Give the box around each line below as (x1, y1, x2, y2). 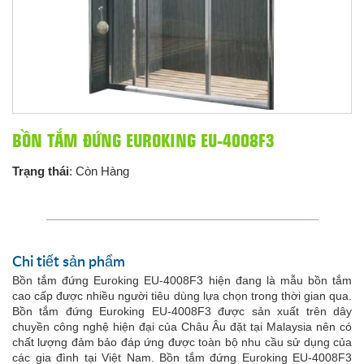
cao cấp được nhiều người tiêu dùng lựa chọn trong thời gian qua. (12, 289, 352, 302)
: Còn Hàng (69, 164, 129, 178)
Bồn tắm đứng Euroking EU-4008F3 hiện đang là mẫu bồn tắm (12, 274, 352, 287)
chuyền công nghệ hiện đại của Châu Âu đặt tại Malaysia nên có (12, 320, 352, 333)
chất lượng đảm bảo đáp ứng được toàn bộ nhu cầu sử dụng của (12, 336, 352, 349)
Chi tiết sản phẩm (12, 255, 125, 270)
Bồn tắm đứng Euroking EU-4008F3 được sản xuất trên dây (12, 305, 352, 318)
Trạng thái (12, 164, 69, 178)
